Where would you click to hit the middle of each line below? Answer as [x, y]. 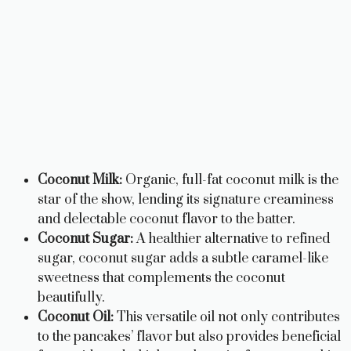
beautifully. [71, 297]
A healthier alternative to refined [232, 239]
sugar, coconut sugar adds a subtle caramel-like [183, 258]
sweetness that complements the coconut [161, 278]
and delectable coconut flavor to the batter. [166, 219]
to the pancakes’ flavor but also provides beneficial [189, 337]
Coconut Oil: [76, 317]
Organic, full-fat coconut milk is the [230, 180]
